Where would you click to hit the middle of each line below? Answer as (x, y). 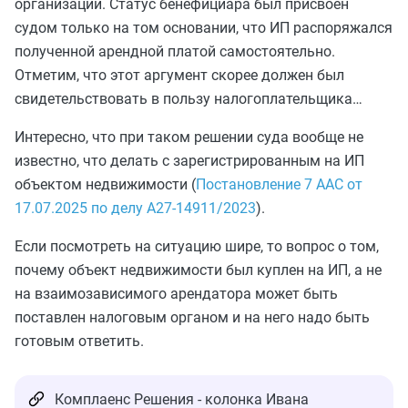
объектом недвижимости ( (105, 184)
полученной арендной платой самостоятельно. (175, 51)
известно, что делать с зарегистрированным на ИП (189, 160)
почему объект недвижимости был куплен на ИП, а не (198, 270)
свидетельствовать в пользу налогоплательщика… (189, 98)
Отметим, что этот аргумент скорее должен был (179, 75)
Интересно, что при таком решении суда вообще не (189, 137)
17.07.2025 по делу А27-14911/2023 (135, 208)
